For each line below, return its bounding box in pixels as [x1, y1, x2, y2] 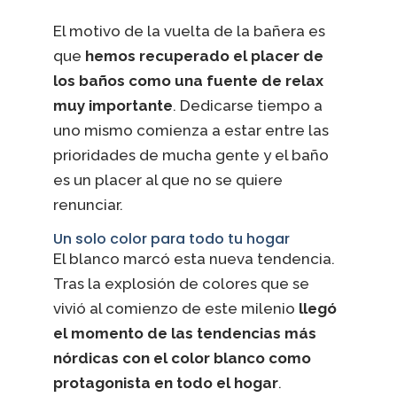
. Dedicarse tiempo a [172, 96, 323, 114]
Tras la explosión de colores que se [52, 274, 309, 292]
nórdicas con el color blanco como [52, 348, 311, 367]
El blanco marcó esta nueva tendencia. [52, 249, 335, 268]
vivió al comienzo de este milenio [52, 299, 299, 317]
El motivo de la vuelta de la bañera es [52, 21, 325, 40]
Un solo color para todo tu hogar [52, 228, 290, 249]
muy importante [52, 96, 173, 114]
